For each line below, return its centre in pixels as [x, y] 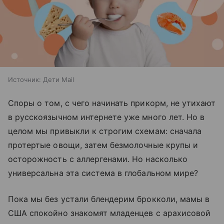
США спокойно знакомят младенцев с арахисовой [109, 213]
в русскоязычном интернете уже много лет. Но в [106, 117]
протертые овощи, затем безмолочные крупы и [103, 145]
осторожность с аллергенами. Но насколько [98, 159]
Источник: [24, 80]
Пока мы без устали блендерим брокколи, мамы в [109, 199]
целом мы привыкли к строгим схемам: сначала [105, 131]
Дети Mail [58, 80]
